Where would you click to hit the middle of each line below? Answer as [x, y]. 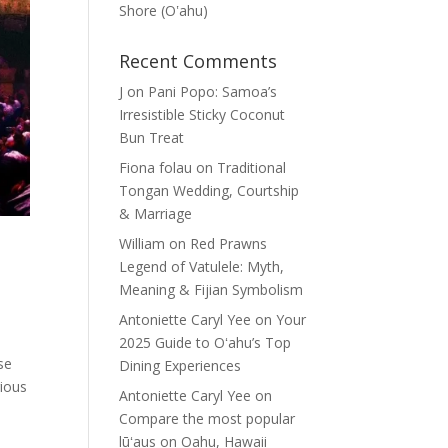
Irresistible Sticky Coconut [202, 114]
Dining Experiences [180, 365]
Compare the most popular [207, 418]
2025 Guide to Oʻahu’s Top [205, 342]
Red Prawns [229, 243]
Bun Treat [152, 137]
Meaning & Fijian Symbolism [211, 289]
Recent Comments [198, 61]
